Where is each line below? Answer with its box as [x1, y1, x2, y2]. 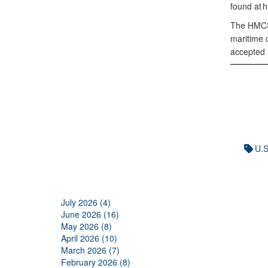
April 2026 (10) [61, 232, 117, 244]
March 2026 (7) [61, 244, 120, 256]
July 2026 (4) [61, 196, 111, 208]
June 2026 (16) [61, 208, 119, 220]
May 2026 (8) [61, 220, 112, 232]
